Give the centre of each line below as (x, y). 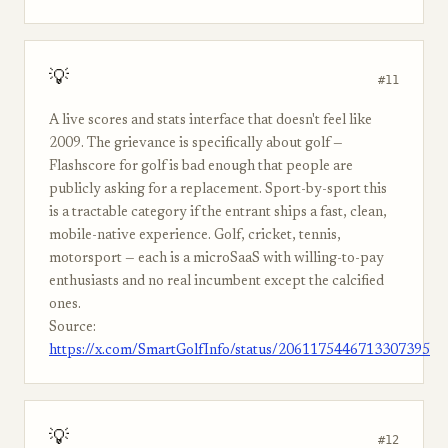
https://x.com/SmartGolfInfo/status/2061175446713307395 (239, 351)
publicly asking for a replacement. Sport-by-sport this (218, 190)
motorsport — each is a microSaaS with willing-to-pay (216, 259)
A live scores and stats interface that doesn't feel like (210, 121)
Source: (72, 328)
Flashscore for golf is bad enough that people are (201, 167)
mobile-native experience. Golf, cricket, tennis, (195, 236)
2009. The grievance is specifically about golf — (196, 144)
